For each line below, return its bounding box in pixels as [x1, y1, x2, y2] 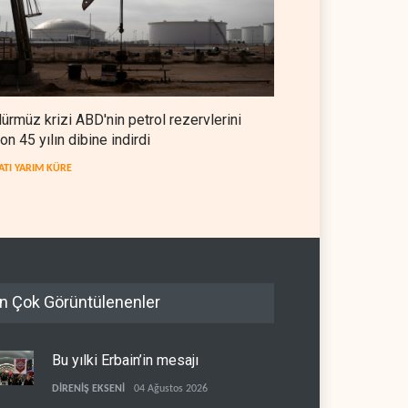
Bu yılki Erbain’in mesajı [52, 351, 199, 369]
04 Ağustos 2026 [134, 382, 208, 394]
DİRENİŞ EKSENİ [52, 382, 125, 394]
